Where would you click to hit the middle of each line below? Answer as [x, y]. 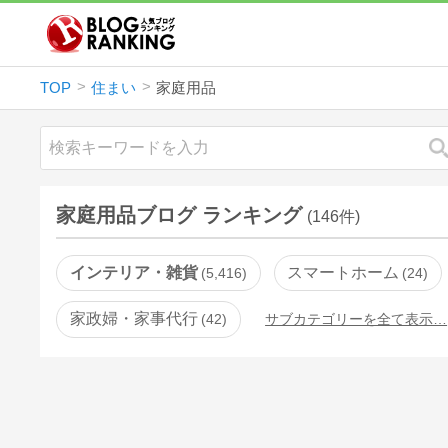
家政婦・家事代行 [134, 319]
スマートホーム [343, 272]
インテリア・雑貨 [134, 272]
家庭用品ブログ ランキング [179, 214]
